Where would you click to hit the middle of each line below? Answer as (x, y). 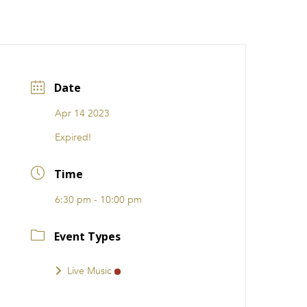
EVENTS (60, 23)
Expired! (73, 138)
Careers (157, 23)
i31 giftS (107, 23)
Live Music (90, 271)
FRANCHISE (210, 23)
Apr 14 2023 (83, 114)
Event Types (88, 236)
